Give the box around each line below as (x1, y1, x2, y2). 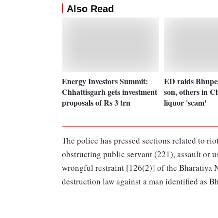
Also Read (67, 3, 114, 15)
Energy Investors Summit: (62, 75, 148, 87)
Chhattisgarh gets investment (62, 86, 157, 97)
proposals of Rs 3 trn (62, 96, 130, 108)
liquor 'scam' (163, 96, 206, 108)
